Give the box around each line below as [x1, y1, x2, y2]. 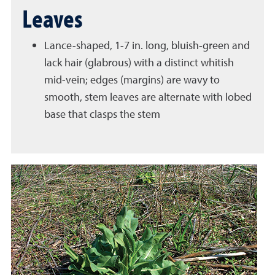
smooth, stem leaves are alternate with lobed [44, 90, 252, 104]
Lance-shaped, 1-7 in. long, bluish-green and [44, 38, 250, 52]
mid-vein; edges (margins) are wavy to [44, 72, 220, 87]
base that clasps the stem [44, 107, 163, 121]
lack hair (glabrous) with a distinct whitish [44, 55, 234, 69]
